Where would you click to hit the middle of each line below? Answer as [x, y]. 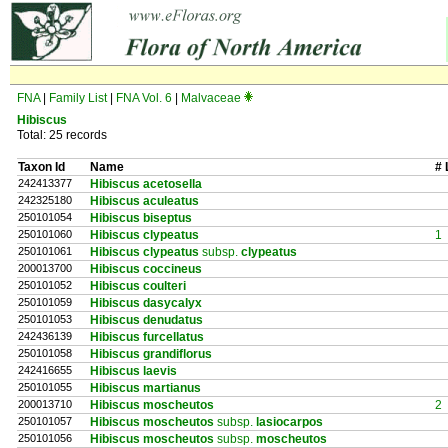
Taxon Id [41, 167]
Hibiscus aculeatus [144, 201]
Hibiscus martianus [145, 388]
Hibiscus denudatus [146, 320]
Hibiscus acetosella [146, 184]
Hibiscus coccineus [146, 269]
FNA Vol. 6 [144, 98]
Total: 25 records [62, 135]
